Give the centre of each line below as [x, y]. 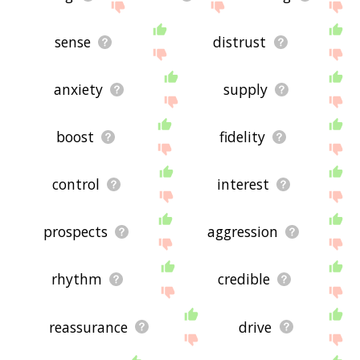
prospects [75, 232]
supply [245, 90]
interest [243, 184]
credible [243, 279]
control [76, 184]
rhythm [76, 279]
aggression [242, 232]
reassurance [88, 327]
